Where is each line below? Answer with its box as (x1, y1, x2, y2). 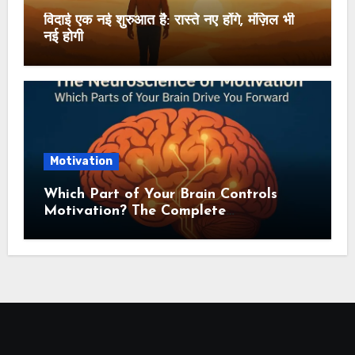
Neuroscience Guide (43, 220, 179, 236)
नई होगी (43, 29, 83, 45)
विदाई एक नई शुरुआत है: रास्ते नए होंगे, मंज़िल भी (43, 13, 294, 29)
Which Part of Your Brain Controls (43, 187, 277, 203)
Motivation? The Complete (43, 204, 226, 219)
